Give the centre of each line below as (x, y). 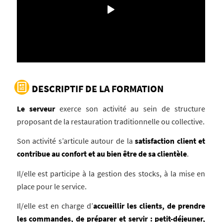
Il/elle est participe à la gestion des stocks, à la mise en (111, 173)
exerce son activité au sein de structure (130, 108)
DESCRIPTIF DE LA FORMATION (97, 88)
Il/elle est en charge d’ (55, 206)
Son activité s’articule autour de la (76, 141)
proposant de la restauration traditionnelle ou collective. (111, 121)
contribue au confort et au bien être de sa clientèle (102, 154)
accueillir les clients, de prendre (149, 206)
